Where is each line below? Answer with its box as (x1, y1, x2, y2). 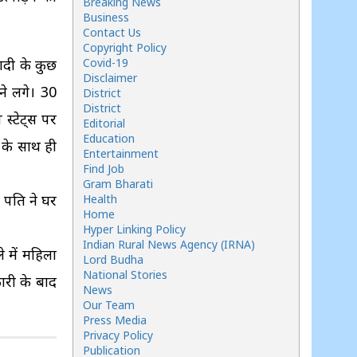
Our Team (83, 297, 135, 312)
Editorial (83, 116, 125, 131)
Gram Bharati (83, 176, 153, 191)
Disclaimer (83, 70, 137, 85)
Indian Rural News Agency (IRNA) (83, 237, 255, 252)
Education (83, 131, 135, 146)
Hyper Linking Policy (83, 222, 186, 237)
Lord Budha (83, 252, 143, 267)
